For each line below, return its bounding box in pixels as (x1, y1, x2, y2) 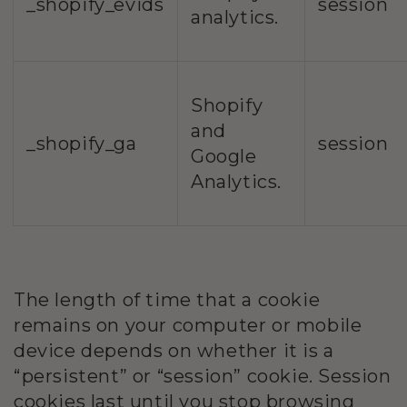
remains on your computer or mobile (14, 313, 362, 336)
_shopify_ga (26, 132, 137, 154)
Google (191, 144, 257, 167)
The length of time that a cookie (14, 288, 321, 311)
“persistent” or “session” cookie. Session (14, 364, 392, 387)
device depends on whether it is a (14, 339, 334, 362)
